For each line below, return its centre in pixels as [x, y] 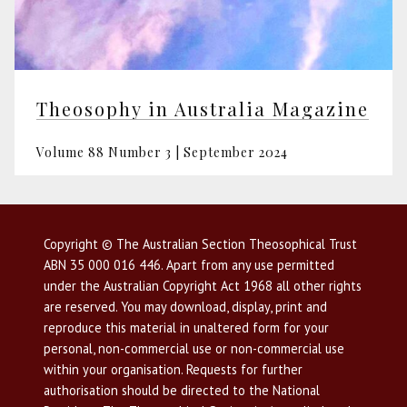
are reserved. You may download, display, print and [185, 307]
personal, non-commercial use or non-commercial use [194, 349]
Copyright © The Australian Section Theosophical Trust [200, 244]
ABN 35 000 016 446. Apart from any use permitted [189, 265]
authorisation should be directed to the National [182, 391]
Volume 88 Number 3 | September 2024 [162, 153]
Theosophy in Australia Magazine [203, 109]
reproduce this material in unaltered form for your [186, 328]
